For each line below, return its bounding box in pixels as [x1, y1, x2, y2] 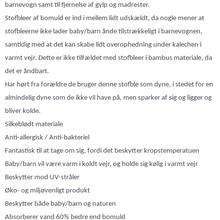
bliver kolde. [5, 107, 41, 115]
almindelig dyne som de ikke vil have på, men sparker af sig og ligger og [5, 94, 212, 102]
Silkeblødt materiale [5, 120, 63, 128]
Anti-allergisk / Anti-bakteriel [5, 134, 89, 141]
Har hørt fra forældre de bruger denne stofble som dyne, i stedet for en [5, 81, 213, 88]
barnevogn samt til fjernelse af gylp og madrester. [5, 1, 150, 9]
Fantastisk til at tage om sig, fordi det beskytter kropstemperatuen [5, 147, 199, 155]
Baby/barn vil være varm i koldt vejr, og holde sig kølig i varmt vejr [5, 160, 198, 168]
